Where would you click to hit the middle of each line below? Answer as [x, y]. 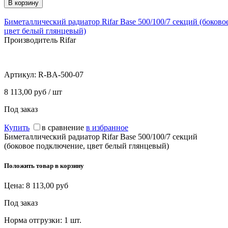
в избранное [107, 127]
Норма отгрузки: [34, 220]
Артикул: [21, 74]
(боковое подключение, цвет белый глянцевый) [87, 146]
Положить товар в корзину [44, 165]
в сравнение [63, 127]
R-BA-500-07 [61, 74]
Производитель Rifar [40, 40]
